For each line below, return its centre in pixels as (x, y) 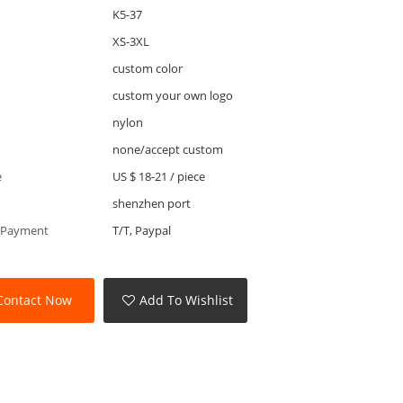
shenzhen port (151, 203)
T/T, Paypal (141, 230)
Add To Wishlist (187, 300)
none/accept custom (167, 149)
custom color (147, 68)
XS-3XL (130, 41)
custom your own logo (172, 95)
